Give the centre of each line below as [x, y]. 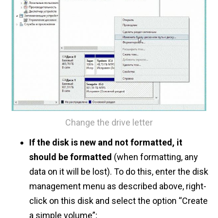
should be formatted [71, 157]
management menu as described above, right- [118, 186]
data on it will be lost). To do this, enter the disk [119, 171]
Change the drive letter [109, 122]
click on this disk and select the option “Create [118, 200]
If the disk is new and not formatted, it [106, 142]
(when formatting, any [155, 157]
